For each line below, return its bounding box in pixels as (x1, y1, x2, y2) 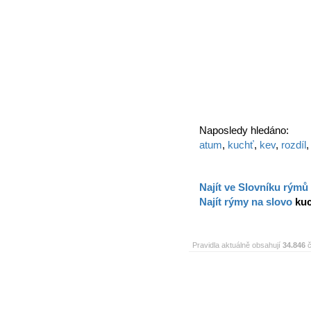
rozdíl (281, 139, 306, 151)
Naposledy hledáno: (199, 124, 289, 136)
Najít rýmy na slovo (199, 196, 295, 208)
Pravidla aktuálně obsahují (192, 241, 283, 249)
